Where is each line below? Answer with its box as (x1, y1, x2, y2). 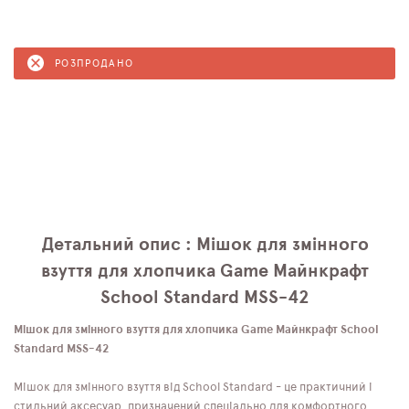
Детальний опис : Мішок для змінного (40, 235, 369, 254)
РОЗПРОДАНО (55, 58, 134, 68)
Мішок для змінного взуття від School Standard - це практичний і (14, 381, 372, 393)
